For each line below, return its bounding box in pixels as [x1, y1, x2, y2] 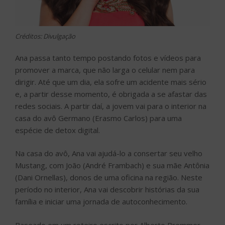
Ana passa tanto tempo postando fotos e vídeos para [15, 52, 201, 63]
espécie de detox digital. [15, 125, 100, 135]
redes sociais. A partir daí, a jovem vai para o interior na [15, 100, 206, 111]
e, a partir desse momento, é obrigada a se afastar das [15, 88, 207, 99]
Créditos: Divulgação [15, 32, 75, 41]
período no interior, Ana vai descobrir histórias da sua [15, 184, 199, 195]
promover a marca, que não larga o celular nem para [15, 64, 195, 75]
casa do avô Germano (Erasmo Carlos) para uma [15, 113, 182, 123]
